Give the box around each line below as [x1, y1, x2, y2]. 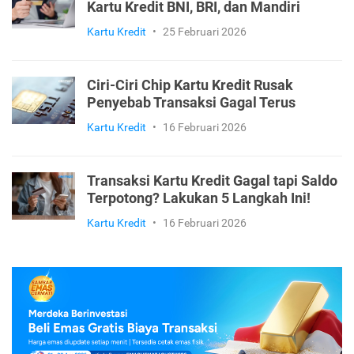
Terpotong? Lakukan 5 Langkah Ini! [87, 190, 311, 206]
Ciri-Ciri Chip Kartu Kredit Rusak [87, 77, 293, 93]
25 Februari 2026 [163, 24, 247, 38]
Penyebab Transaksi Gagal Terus [87, 94, 296, 111]
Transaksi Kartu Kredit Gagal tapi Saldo [87, 172, 337, 189]
